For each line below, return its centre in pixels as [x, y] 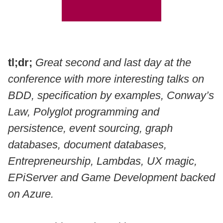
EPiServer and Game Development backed [111, 178]
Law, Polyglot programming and [84, 112]
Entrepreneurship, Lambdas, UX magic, [103, 161]
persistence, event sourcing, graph [90, 128]
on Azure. [31, 194]
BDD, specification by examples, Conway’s [111, 96]
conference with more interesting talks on [106, 79]
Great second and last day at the [113, 63]
